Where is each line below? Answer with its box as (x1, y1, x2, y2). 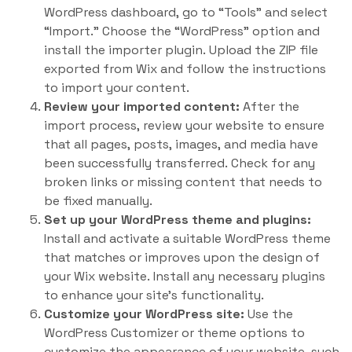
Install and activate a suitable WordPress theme (44, 230, 331, 247)
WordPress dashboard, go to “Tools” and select (44, 4, 328, 20)
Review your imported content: (44, 98, 240, 115)
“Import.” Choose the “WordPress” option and (44, 23, 320, 39)
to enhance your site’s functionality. (44, 287, 264, 303)
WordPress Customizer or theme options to (44, 324, 305, 341)
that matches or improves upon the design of (44, 249, 320, 266)
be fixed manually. (44, 192, 152, 209)
